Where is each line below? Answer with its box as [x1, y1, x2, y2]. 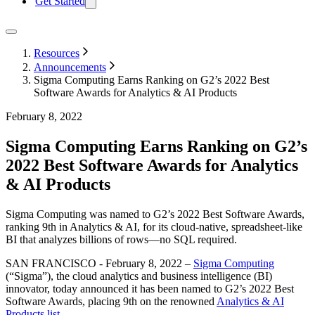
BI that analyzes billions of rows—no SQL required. [6, 233, 237, 245]
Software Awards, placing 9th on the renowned [6, 295, 217, 307]
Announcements [34, 61, 106, 73]
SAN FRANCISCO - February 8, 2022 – [6, 257, 193, 269]
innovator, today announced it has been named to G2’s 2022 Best [6, 282, 294, 295]
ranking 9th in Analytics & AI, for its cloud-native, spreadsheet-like [6, 220, 302, 233]
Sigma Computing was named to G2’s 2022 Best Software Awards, [6, 207, 304, 220]
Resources [34, 47, 79, 59]
